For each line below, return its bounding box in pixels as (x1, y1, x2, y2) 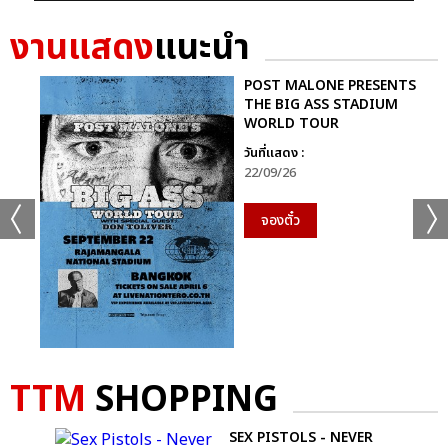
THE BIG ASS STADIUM (244, 94, 398, 116)
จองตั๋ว (261, 210, 300, 232)
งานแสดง (10, 22, 154, 76)
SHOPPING (86, 373, 278, 427)
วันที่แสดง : (244, 143, 304, 164)
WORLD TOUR (244, 113, 339, 135)
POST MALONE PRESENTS (244, 75, 416, 97)
